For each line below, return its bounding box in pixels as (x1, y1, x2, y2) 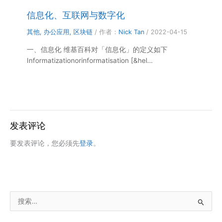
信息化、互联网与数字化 (27, 9, 125, 20)
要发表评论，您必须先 (10, 139, 79, 148)
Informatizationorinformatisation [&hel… (27, 56, 153, 64)
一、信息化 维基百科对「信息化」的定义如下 (27, 45, 168, 54)
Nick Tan (118, 28, 145, 36)
